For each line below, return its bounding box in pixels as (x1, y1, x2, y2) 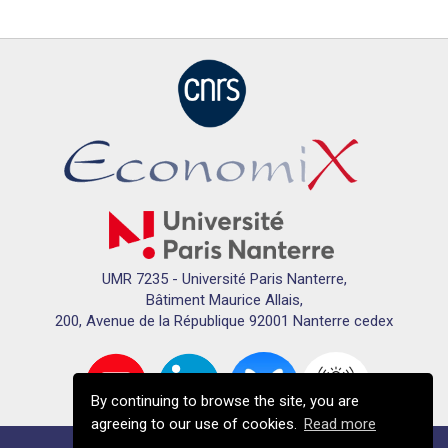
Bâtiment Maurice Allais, (145, 291, 303, 310)
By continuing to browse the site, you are (91, 392, 359, 410)
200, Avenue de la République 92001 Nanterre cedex (55, 312, 393, 331)
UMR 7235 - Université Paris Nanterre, (101, 270, 347, 289)
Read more (304, 415, 376, 433)
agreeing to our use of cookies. (91, 415, 301, 433)
